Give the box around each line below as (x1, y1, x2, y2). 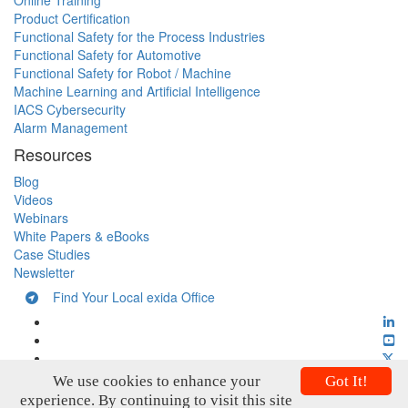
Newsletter (14, 263, 75, 282)
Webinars (14, 209, 68, 228)
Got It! (324, 372, 368, 390)
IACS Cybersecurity (14, 100, 126, 119)
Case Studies (14, 245, 90, 264)
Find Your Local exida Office (38, 288, 215, 307)
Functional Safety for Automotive (14, 46, 201, 65)
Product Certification (14, 9, 130, 28)
